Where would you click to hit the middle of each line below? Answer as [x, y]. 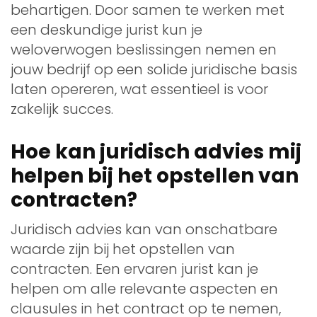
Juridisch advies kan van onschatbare [144, 229]
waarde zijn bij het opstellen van [123, 249]
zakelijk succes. [62, 109]
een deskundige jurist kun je [106, 29]
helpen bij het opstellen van [155, 175]
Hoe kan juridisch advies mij [156, 151]
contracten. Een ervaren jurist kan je [134, 269]
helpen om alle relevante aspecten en [144, 288]
